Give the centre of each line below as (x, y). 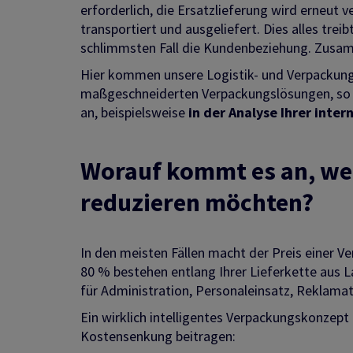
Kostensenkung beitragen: (158, 336)
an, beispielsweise (134, 113)
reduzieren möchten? (197, 203)
